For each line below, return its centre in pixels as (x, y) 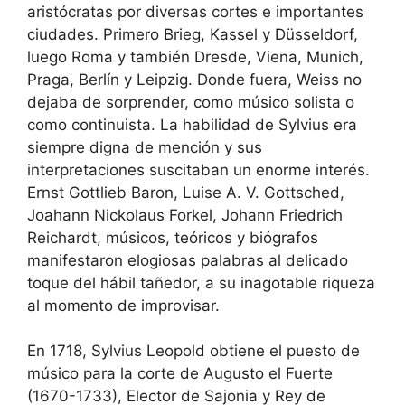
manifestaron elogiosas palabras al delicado (188, 260)
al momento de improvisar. (123, 305)
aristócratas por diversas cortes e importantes (195, 11)
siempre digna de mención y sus (145, 147)
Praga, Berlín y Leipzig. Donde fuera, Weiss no (194, 79)
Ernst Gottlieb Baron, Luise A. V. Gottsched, (186, 192)
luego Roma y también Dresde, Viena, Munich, (195, 57)
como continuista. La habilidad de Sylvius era (192, 124)
